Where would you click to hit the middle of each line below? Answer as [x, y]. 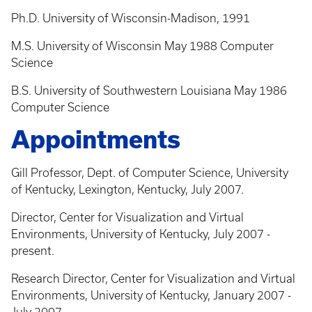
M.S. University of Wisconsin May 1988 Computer [142, 46]
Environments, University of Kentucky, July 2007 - [141, 234]
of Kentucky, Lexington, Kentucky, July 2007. [127, 189]
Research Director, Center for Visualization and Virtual [153, 279]
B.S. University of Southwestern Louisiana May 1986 [149, 91]
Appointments [96, 140]
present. [33, 251]
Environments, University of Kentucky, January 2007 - [151, 295]
